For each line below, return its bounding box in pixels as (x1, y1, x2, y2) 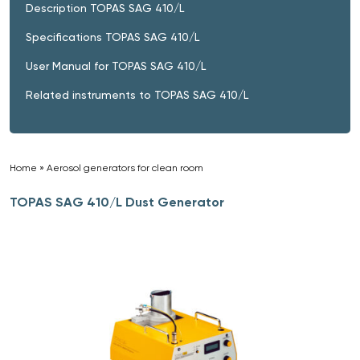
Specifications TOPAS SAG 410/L (26, 30, 199, 43)
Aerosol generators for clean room (47, 162, 203, 174)
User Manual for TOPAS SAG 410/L (26, 59, 206, 72)
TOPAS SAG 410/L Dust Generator (10, 194, 224, 210)
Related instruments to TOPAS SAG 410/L (26, 88, 248, 101)
